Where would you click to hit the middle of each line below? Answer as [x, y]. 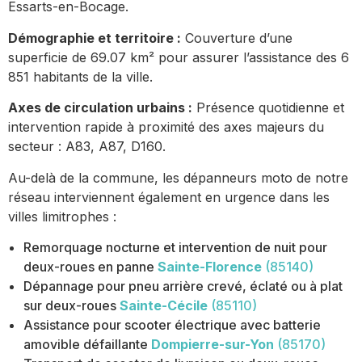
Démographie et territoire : [95, 38]
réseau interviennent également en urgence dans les [169, 197]
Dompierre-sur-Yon [213, 345]
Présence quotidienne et [268, 108]
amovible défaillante [86, 345]
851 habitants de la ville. [80, 76]
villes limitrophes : [62, 216]
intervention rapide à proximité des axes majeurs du [166, 127]
